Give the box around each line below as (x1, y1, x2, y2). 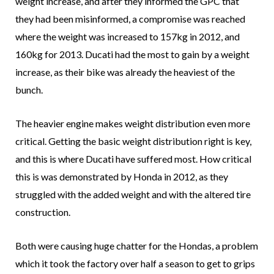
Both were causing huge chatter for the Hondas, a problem (15, 240, 258, 252)
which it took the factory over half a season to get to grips (15, 257, 255, 270)
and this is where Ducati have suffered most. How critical (15, 153, 251, 165)
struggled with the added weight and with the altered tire (15, 188, 251, 201)
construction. (15, 206, 70, 218)
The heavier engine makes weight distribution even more (15, 117, 250, 130)
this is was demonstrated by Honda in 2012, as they (15, 171, 228, 183)
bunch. (15, 84, 43, 96)
